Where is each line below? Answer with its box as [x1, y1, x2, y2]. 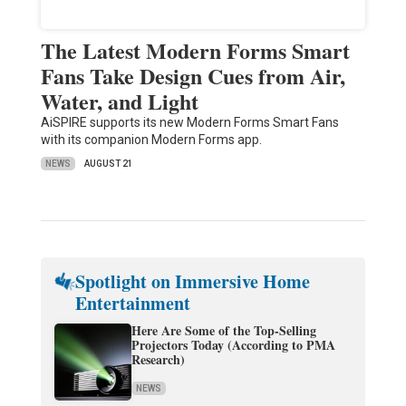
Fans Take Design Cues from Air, [40, 60, 345, 92]
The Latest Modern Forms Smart [40, 34, 350, 67]
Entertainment [75, 290, 191, 317]
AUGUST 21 [83, 159, 133, 169]
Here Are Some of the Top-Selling [130, 321, 316, 341]
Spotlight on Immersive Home [75, 268, 311, 295]
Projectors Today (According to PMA [130, 335, 335, 355]
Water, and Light [40, 85, 198, 118]
